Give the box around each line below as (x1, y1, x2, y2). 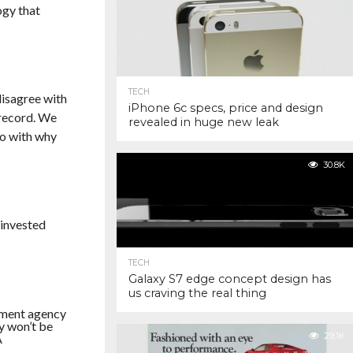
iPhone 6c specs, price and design (128, 101, 323, 115)
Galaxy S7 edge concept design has (128, 272, 331, 286)
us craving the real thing (128, 286, 266, 300)
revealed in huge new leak (128, 115, 279, 129)
